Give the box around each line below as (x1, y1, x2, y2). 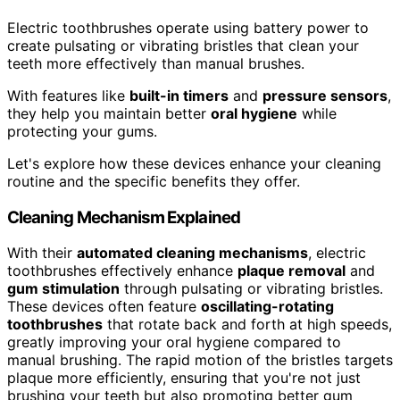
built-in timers (129, 86, 229, 104)
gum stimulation (7, 279, 120, 298)
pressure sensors (262, 86, 387, 104)
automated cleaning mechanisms (77, 244, 308, 262)
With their (7, 244, 77, 262)
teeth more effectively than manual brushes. (7, 54, 304, 72)
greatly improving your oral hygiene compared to (7, 333, 341, 352)
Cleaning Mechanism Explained (7, 206, 240, 228)
